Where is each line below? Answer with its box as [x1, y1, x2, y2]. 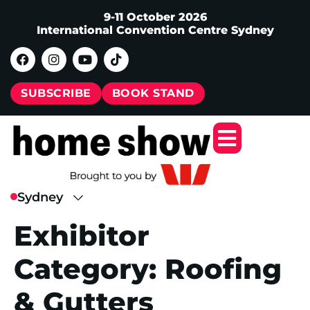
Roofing [165, 251, 282, 286]
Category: [14, 251, 165, 286]
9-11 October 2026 [103, 10, 207, 24]
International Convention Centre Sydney [36, 24, 274, 37]
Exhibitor [14, 218, 149, 253]
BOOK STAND [111, 86, 194, 100]
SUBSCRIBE [21, 86, 91, 100]
